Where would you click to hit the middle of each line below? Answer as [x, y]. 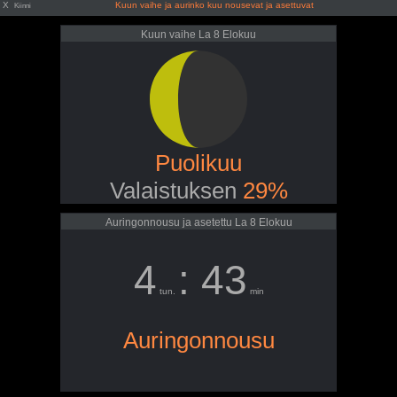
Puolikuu [198, 163]
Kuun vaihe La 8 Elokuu [198, 35]
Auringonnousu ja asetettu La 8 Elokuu [198, 222]
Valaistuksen [176, 191]
